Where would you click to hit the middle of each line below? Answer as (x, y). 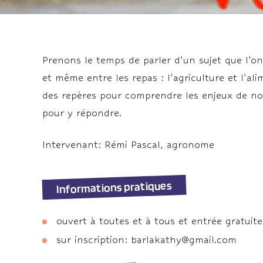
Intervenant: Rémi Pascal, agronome (128, 145)
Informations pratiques (114, 187)
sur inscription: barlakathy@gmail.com (146, 240)
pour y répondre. (82, 113)
